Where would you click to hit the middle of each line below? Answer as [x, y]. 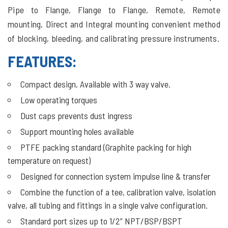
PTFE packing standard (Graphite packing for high [106, 147]
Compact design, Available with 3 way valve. [95, 84]
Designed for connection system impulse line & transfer [115, 176]
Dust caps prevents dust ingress [76, 116]
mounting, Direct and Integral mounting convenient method [114, 24]
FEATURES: [42, 61]
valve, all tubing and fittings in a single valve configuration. [108, 205]
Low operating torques [60, 100]
